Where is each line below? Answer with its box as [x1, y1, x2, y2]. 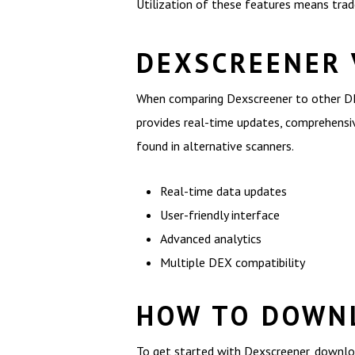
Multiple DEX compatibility [160, 254, 305, 270]
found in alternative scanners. [136, 138, 294, 154]
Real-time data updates [160, 183, 287, 199]
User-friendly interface [160, 207, 280, 223]
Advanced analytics [160, 231, 261, 246]
